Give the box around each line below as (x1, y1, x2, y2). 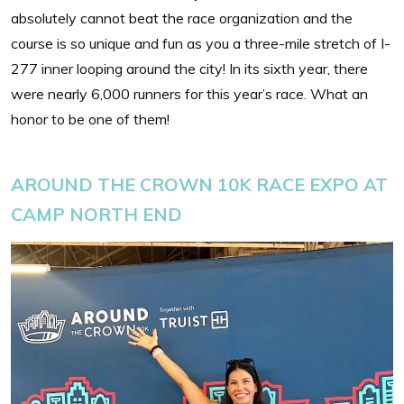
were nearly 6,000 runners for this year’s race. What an (11, 84, 368, 103)
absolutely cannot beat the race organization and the (11, 8, 353, 27)
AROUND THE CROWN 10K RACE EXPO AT (11, 172, 388, 196)
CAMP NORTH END (11, 202, 182, 225)
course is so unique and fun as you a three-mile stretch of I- (11, 33, 390, 52)
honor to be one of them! (11, 109, 170, 128)
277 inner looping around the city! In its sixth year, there (11, 59, 368, 78)
